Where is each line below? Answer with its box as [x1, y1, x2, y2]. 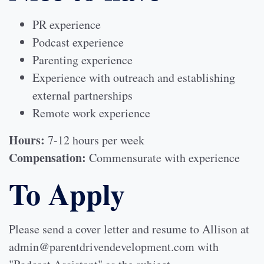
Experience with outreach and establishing [32, 70, 235, 85]
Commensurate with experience [86, 150, 240, 166]
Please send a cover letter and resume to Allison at [9, 221, 249, 237]
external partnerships [32, 87, 133, 103]
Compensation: [9, 149, 86, 166]
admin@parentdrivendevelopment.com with [9, 239, 219, 255]
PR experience [32, 16, 101, 32]
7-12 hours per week [45, 132, 144, 148]
